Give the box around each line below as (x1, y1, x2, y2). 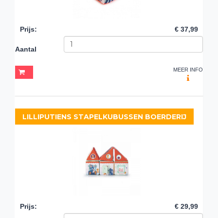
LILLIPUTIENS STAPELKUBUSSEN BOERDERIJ (22, 112, 186, 121)
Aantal (15, 45, 36, 53)
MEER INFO (173, 66, 203, 73)
